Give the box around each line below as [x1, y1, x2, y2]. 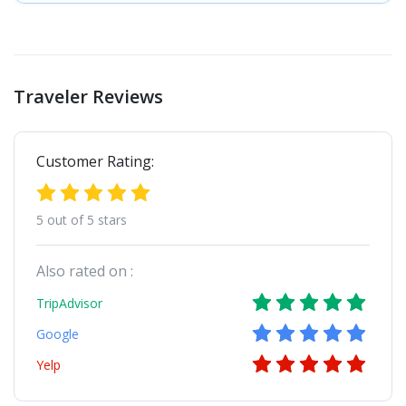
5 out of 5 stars [36, 210, 127, 228]
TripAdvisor [36, 294, 102, 312]
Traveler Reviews [14, 83, 163, 109]
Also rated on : [36, 260, 133, 281]
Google [36, 324, 79, 343]
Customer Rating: [36, 150, 154, 171]
